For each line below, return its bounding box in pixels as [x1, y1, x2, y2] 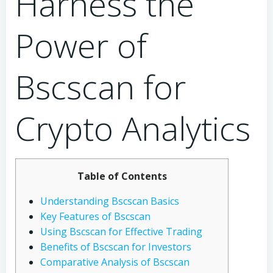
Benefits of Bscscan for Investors [40, 240, 191, 253]
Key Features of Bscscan [40, 210, 151, 223]
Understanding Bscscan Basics [40, 194, 179, 208]
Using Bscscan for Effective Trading [40, 225, 202, 238]
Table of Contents [77, 169, 167, 183]
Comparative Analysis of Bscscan [40, 255, 190, 269]
